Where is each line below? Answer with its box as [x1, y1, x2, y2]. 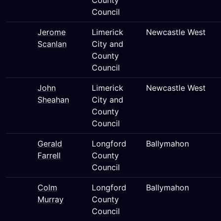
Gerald [37, 139, 62, 148]
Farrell [37, 150, 61, 160]
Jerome [37, 27, 66, 37]
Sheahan [37, 95, 69, 105]
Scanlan [37, 39, 67, 49]
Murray [37, 194, 64, 204]
